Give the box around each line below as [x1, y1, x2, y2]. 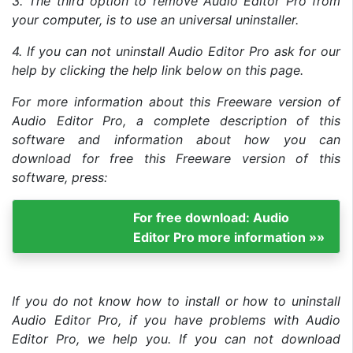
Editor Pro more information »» [133, 229, 325, 245]
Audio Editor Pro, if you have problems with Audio [12, 311, 340, 328]
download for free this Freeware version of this [12, 150, 340, 166]
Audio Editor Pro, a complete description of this [12, 112, 340, 128]
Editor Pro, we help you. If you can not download [12, 330, 340, 347]
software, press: [12, 169, 107, 185]
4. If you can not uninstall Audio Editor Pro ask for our [12, 43, 340, 59]
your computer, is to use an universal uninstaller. [12, 11, 299, 28]
